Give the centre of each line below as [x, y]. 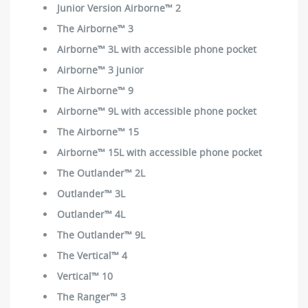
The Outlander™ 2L [101, 173]
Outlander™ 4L [91, 214]
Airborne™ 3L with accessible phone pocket [157, 49]
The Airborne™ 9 [95, 90]
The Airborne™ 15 [98, 131]
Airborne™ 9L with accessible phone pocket [157, 111]
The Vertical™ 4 [92, 255]
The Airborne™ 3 [95, 28]
